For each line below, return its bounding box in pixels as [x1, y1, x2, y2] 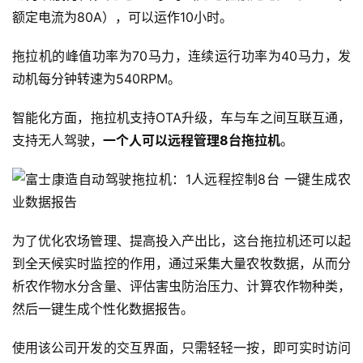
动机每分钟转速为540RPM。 [12, 70, 181, 88]
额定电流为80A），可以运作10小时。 [12, 9, 233, 26]
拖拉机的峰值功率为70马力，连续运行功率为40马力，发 [12, 48, 351, 65]
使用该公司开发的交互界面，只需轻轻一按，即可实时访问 [12, 340, 351, 357]
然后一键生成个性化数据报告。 [12, 301, 194, 318]
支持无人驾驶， [12, 132, 103, 149]
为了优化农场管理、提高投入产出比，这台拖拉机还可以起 [12, 233, 351, 250]
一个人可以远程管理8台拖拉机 [103, 132, 280, 149]
